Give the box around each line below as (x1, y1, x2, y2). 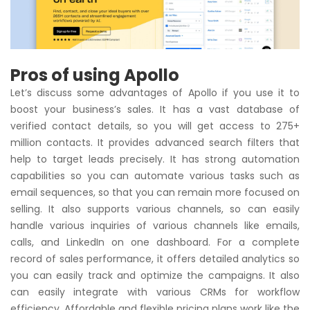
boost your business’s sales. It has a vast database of (10, 102, 300, 116)
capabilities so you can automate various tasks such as (10, 168, 300, 183)
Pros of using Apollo (10, 63, 179, 86)
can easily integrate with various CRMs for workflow (10, 284, 300, 299)
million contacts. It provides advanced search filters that (10, 135, 300, 149)
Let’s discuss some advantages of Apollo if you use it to (10, 85, 300, 100)
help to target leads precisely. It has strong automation (10, 152, 300, 166)
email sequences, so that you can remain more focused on (10, 185, 300, 199)
